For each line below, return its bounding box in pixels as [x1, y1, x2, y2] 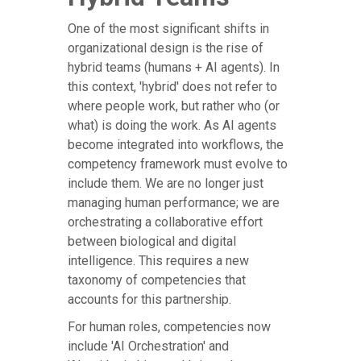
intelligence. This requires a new [68, 253, 249, 269]
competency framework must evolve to [68, 156, 288, 172]
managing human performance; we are [68, 195, 280, 211]
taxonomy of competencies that [68, 272, 246, 288]
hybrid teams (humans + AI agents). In [68, 60, 280, 76]
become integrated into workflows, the [68, 137, 284, 153]
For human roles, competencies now [68, 319, 271, 335]
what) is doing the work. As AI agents [68, 118, 276, 134]
